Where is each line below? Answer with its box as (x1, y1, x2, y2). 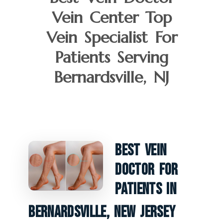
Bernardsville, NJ (54, 67, 169, 87)
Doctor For (115, 160, 178, 180)
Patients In (115, 179, 176, 199)
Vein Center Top (51, 7, 172, 27)
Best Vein (115, 140, 167, 160)
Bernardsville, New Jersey (28, 202, 176, 222)
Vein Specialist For (46, 27, 177, 47)
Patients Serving (54, 47, 169, 67)
